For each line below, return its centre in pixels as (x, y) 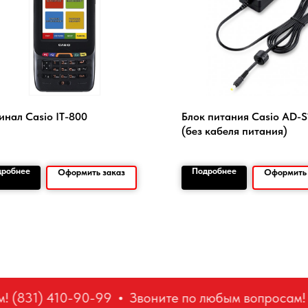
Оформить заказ (91, 172)
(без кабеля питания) (234, 131)
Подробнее (214, 170)
